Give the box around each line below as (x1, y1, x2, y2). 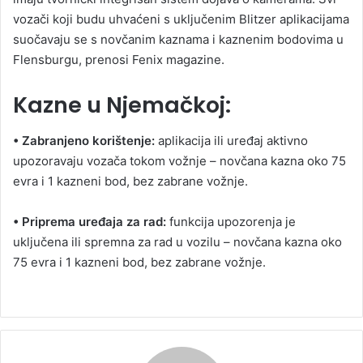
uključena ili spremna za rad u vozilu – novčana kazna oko (13, 234, 342, 250)
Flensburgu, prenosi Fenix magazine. (13, 51, 224, 67)
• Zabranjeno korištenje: (13, 133, 155, 149)
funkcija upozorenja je (166, 214, 296, 230)
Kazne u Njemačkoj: (13, 89, 231, 120)
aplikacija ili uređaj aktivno (155, 133, 308, 149)
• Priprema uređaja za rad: (13, 214, 166, 230)
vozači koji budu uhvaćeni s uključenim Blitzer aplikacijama (13, 11, 349, 27)
